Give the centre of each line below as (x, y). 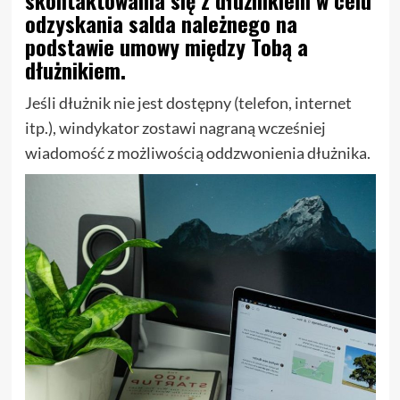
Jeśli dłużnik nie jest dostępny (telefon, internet (188, 103)
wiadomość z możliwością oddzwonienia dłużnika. (197, 153)
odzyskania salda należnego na (161, 24)
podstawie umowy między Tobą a (166, 47)
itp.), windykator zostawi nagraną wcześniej (175, 128)
